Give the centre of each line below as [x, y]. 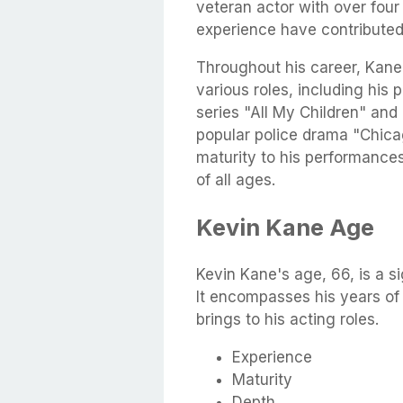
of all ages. [236, 180]
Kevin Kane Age [285, 228]
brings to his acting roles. [287, 320]
